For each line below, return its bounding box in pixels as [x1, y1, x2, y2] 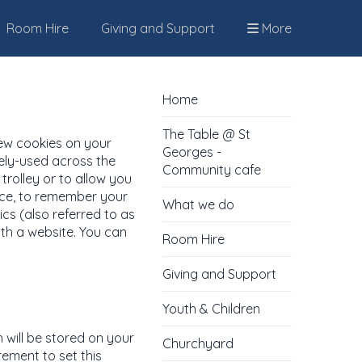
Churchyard [162, 335, 234, 351]
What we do [162, 196, 234, 213]
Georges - [162, 144, 221, 160]
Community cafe [162, 162, 261, 178]
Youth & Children [162, 301, 260, 317]
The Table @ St [162, 126, 250, 142]
